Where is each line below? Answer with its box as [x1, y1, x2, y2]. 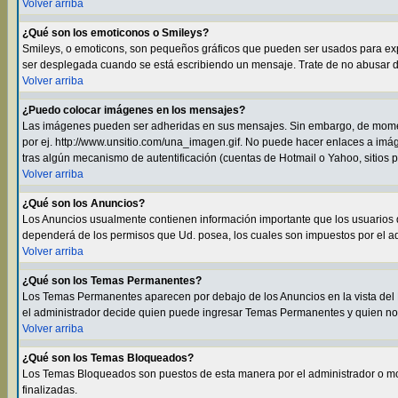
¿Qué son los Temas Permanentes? [22, 275, 202, 287]
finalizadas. [22, 384, 77, 396]
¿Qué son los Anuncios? [22, 197, 145, 210]
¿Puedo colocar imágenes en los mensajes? [22, 104, 245, 116]
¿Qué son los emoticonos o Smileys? [22, 27, 209, 39]
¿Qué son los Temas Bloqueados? [22, 352, 194, 364]
